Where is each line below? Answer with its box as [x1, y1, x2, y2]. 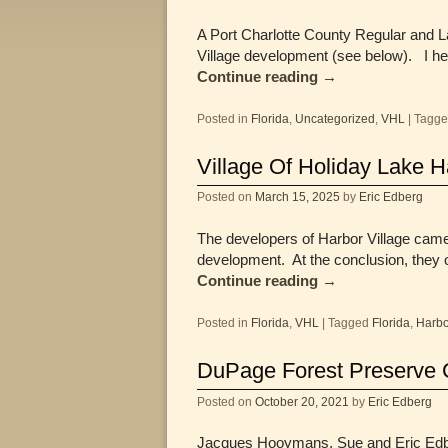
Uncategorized [295, 112, 375, 126]
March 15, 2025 [255, 190, 340, 204]
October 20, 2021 [255, 394, 349, 408]
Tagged [328, 316, 369, 330]
